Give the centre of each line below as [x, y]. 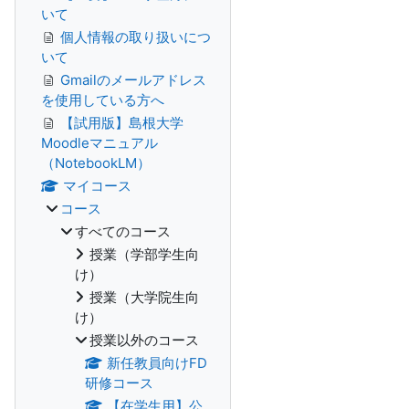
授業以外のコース [144, 340]
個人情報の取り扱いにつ [136, 37]
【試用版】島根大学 [122, 123]
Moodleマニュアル [100, 143]
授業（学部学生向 [144, 254]
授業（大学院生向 [144, 297]
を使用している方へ [103, 100]
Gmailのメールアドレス [133, 80]
